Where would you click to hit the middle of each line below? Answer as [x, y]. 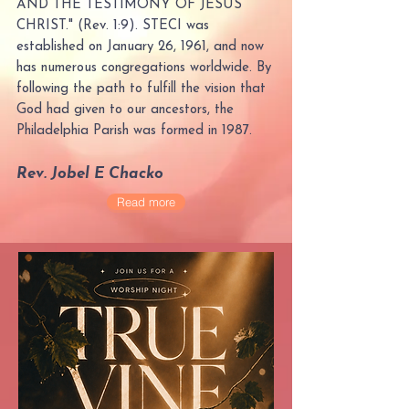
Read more [146, 202]
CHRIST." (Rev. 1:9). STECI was [113, 26]
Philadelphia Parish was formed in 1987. [134, 131]
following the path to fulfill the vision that [141, 89]
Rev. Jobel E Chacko [90, 174]
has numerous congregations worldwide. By [144, 68]
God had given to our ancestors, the [125, 110]
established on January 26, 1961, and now [140, 47]
